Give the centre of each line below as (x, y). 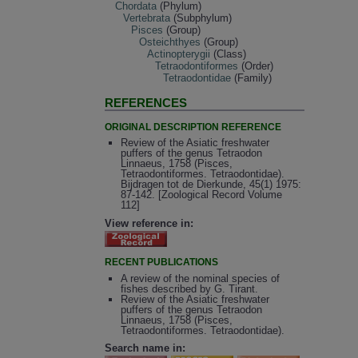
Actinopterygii (179, 54)
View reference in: (149, 224)
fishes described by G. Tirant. (189, 288)
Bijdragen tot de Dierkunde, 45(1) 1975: (211, 185)
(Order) (256, 66)
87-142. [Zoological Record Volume (201, 195)
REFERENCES (146, 103)
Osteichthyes (170, 42)
